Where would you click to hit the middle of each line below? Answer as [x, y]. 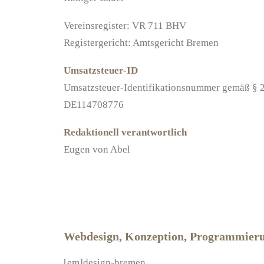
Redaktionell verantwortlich [125, 132]
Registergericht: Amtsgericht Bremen [141, 43]
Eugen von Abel [97, 149]
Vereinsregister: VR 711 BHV [125, 26]
